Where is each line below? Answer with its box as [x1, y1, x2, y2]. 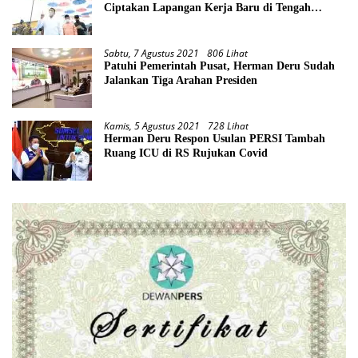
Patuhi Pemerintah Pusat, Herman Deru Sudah [104, 59, 335, 72]
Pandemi [104, 15, 147, 28]
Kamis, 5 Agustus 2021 [104, 118, 200, 133]
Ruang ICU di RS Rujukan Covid [104, 146, 268, 159]
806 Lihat [207, 46, 248, 60]
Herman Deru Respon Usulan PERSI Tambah [104, 132, 325, 145]
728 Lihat [208, 118, 249, 133]
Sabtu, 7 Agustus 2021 [104, 46, 199, 60]
